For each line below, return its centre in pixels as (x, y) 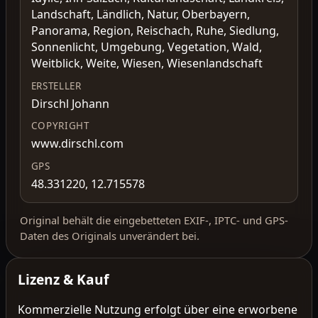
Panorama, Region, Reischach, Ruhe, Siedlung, (155, 31)
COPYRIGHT (60, 126)
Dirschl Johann (70, 103)
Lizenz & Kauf (63, 280)
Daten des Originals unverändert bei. (110, 236)
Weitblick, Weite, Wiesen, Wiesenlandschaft (147, 64)
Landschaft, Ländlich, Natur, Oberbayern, (140, 15)
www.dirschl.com (77, 144)
